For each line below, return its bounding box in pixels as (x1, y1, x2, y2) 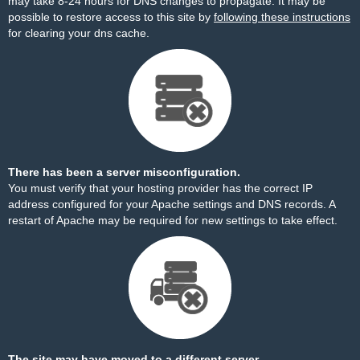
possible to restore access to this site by (8, 10, 214, 23)
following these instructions (214, 10, 350, 23)
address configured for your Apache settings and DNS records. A (8, 198, 335, 211)
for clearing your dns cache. (8, 27, 149, 39)
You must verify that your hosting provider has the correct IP (8, 182, 313, 194)
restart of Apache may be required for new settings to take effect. (8, 214, 337, 227)
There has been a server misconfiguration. (8, 166, 240, 178)
